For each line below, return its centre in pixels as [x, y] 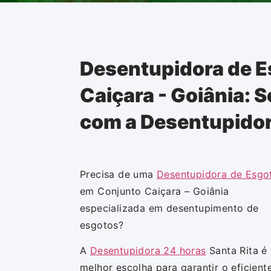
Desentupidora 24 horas [148, 251]
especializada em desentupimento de [169, 208]
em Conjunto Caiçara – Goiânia [155, 191]
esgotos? [102, 225]
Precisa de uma [119, 174]
